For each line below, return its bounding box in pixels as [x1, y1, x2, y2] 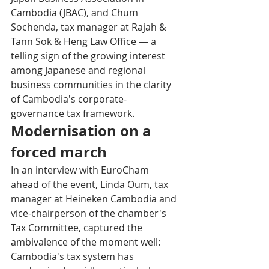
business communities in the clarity [11, 78, 174, 92]
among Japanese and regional [11, 64, 148, 77]
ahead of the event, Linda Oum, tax [11, 178, 171, 192]
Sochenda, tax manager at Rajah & [11, 20, 169, 34]
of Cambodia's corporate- [11, 92, 127, 106]
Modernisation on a [11, 121, 155, 142]
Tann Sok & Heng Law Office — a [11, 35, 159, 49]
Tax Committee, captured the [11, 221, 145, 235]
